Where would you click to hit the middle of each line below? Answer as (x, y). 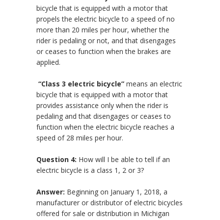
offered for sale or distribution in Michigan (103, 214)
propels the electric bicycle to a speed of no (106, 19)
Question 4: (56, 160)
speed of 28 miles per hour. (80, 138)
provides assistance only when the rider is (102, 106)
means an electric (153, 84)
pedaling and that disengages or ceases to (104, 116)
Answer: (51, 192)
